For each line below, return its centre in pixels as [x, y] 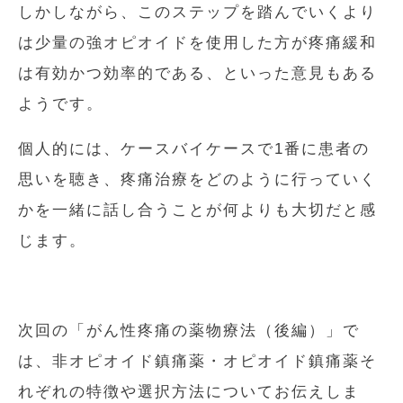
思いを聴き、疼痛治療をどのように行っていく [197, 179]
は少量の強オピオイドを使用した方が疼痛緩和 [197, 42]
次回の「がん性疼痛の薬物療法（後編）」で [189, 330]
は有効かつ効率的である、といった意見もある [197, 73]
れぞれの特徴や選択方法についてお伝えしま [189, 391]
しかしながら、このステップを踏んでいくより [197, 12]
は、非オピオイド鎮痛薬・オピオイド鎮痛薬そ [197, 361]
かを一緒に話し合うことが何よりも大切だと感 [197, 210]
